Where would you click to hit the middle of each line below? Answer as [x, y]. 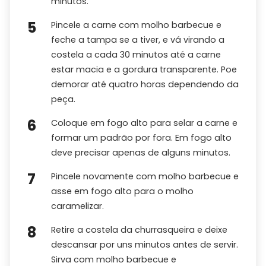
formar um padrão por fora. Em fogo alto [141, 137]
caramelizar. [77, 206]
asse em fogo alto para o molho [122, 191]
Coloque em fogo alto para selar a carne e [144, 123]
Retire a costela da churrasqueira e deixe [139, 229]
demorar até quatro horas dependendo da [145, 84]
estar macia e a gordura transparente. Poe [144, 69]
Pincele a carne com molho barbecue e [136, 25]
